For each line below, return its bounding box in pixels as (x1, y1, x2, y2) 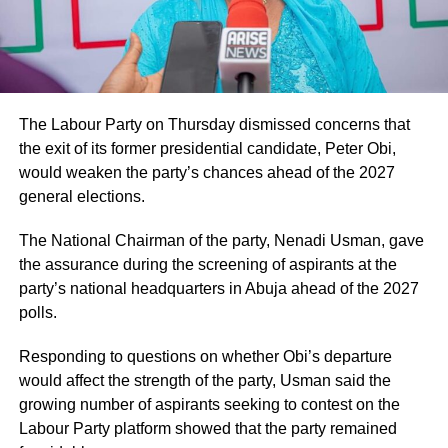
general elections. (18, 187, 145, 205)
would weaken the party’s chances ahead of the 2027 (18, 163, 395, 181)
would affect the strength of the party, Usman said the (18, 371, 391, 389)
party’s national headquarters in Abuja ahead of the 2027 (18, 279, 419, 297)
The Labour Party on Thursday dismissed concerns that (18, 115, 410, 133)
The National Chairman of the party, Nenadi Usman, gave (18, 231, 424, 249)
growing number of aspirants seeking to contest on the (18, 395, 400, 413)
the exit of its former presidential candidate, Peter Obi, (18, 139, 396, 157)
